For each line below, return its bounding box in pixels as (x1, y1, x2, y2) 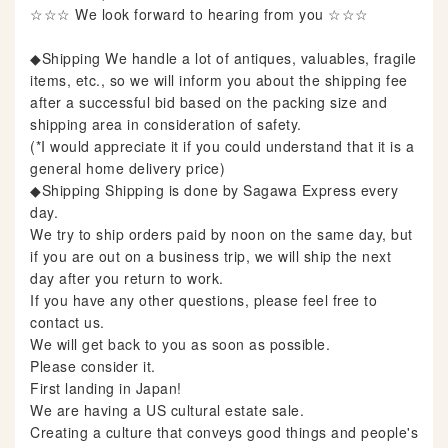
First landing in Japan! (30, 378, 182, 399)
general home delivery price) (30, 158, 225, 179)
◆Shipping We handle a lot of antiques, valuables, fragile (30, 48, 417, 69)
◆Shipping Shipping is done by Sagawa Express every (30, 180, 398, 201)
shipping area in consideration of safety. (30, 114, 302, 135)
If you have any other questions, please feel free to (30, 290, 377, 311)
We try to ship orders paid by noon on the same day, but (30, 224, 413, 245)
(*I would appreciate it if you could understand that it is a (30, 136, 414, 157)
